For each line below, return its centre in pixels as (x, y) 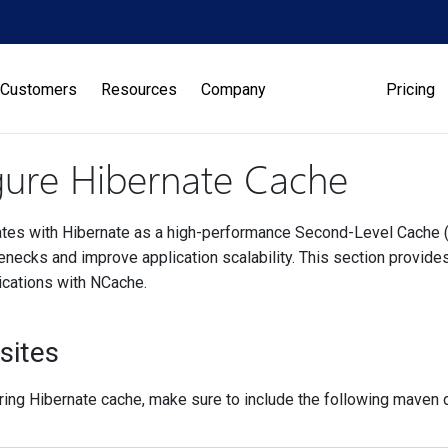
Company (234, 89)
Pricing (411, 89)
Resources (139, 89)
